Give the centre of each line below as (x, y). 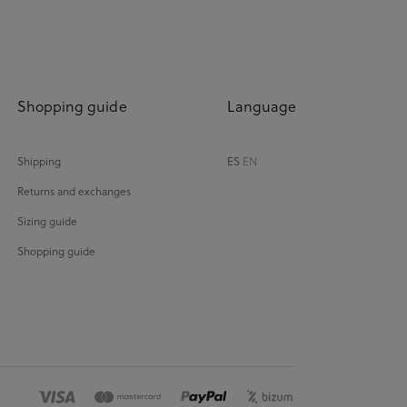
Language (262, 105)
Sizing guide (47, 220)
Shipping (39, 160)
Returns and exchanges (74, 190)
